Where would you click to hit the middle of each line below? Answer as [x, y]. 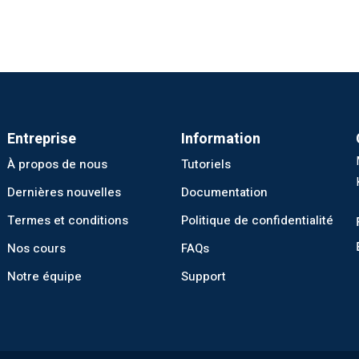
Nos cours [37, 248]
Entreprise [42, 139]
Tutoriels [206, 164]
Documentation [225, 192]
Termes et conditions [68, 220]
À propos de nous [58, 164]
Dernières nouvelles [65, 192]
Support [204, 276]
